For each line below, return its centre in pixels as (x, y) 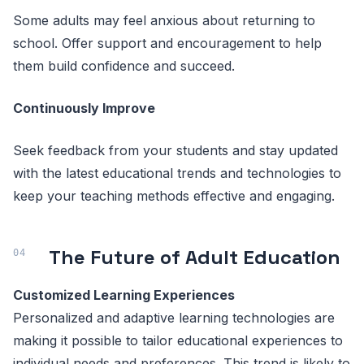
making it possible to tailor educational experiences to (178, 340)
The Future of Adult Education (195, 257)
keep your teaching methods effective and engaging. (174, 196)
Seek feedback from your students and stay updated (175, 150)
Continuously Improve (84, 108)
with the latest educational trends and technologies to (177, 173)
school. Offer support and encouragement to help (167, 43)
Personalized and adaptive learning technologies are (174, 318)
